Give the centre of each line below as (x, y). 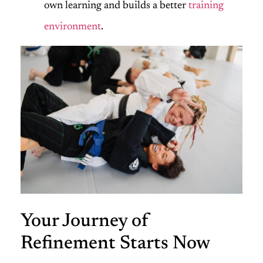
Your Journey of (85, 222)
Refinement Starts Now (115, 244)
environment (73, 27)
